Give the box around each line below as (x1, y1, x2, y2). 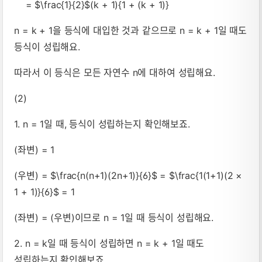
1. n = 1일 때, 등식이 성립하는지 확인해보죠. (14, 118, 190, 130)
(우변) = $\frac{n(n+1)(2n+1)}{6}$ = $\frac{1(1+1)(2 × (14, 170, 243, 182)
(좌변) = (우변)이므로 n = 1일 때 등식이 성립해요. (14, 212, 214, 224)
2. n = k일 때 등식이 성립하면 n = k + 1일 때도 (14, 237, 204, 250)
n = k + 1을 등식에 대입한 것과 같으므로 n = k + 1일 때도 (14, 25, 247, 37)
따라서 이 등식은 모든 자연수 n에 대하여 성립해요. (14, 67, 215, 79)
